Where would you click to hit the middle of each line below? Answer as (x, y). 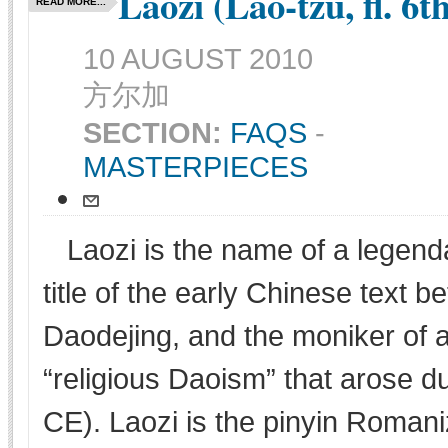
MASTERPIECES (195, 167)
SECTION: (156, 133)
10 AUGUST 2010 (198, 59)
